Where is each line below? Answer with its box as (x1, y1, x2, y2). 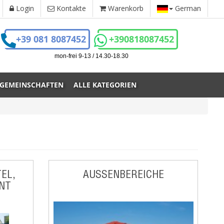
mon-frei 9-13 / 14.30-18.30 (54, 52, 128, 59)
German (173, 3, 201, 13)
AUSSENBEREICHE (82, 167, 158, 180)
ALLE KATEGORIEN (73, 80, 136, 89)
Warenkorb (106, 3, 143, 13)
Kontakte (54, 3, 86, 13)
